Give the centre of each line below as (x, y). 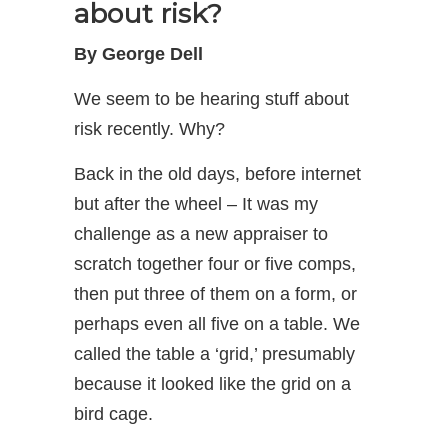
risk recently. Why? (149, 128)
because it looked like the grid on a (212, 383)
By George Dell (138, 53)
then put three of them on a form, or (215, 293)
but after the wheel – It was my (196, 203)
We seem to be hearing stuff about (211, 98)
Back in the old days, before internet (217, 173)
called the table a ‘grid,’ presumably (214, 353)
